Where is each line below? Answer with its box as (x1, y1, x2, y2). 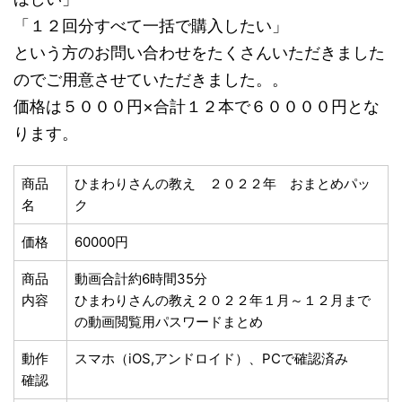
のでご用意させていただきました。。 (13, 70, 288, 89)
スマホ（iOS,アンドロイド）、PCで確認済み (74, 350, 348, 367)
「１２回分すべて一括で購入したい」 (13, 16, 288, 35)
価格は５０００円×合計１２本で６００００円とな (13, 97, 380, 116)
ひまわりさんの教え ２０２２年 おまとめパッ (74, 175, 371, 192)
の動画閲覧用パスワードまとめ (74, 313, 263, 330)
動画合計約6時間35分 (74, 270, 207, 287)
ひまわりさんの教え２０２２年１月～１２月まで (74, 292, 371, 309)
